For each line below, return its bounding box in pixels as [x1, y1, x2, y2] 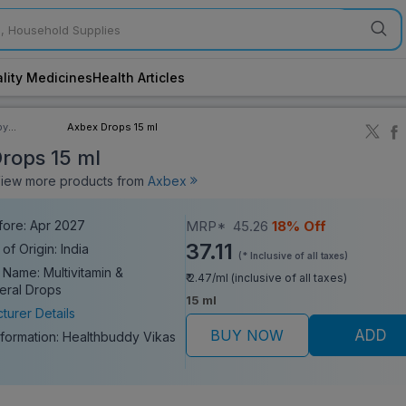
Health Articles [92, 69, 185, 85]
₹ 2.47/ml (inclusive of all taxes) [185, 270, 347, 285]
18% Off [271, 217, 326, 235]
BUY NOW [210, 325, 285, 344]
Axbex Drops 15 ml [67, 120, 159, 133]
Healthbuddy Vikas [63, 328, 177, 344]
